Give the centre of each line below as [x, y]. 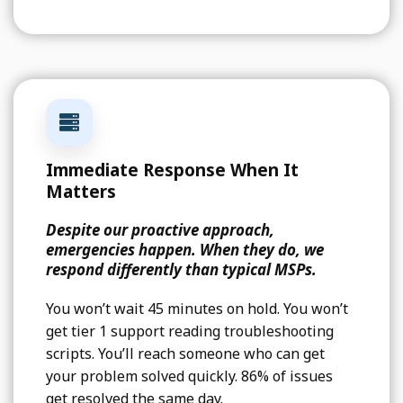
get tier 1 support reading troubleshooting [189, 331]
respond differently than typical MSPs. [181, 270]
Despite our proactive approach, [160, 230]
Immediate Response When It [172, 170]
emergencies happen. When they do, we [184, 250]
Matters [81, 192]
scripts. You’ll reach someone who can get [185, 354]
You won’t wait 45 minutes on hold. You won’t [197, 309]
